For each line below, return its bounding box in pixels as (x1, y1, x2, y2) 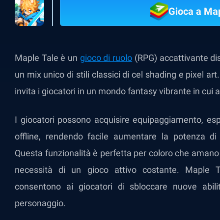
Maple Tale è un (15, 53, 80, 63)
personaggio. (15, 198, 66, 208)
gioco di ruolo (80, 53, 133, 63)
